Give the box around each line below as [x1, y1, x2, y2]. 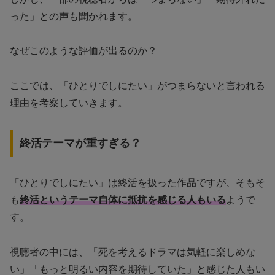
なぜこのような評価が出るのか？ [10, 45, 157, 56]
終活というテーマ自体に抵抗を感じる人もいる [20, 194, 226, 205]
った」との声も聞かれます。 [10, 10, 137, 21]
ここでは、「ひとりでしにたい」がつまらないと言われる [10, 80, 265, 91]
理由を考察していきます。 [10, 98, 128, 109]
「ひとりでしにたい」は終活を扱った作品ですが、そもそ [10, 177, 265, 188]
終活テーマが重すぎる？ [19, 136, 141, 149]
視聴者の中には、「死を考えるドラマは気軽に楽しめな [10, 246, 255, 257]
